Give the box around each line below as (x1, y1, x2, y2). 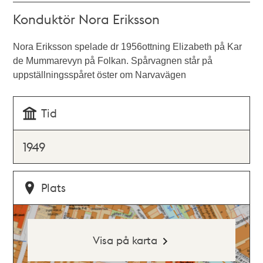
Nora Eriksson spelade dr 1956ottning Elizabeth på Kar (13, 42, 242, 52)
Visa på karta (92, 233, 157, 247)
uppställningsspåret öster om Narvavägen (13, 70, 187, 80)
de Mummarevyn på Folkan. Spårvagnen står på (13, 56, 213, 66)
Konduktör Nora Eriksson (13, 11, 160, 27)
